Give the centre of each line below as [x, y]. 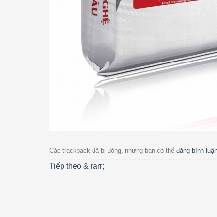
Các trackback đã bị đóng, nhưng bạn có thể [113, 151]
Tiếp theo [66, 166]
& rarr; [94, 166]
